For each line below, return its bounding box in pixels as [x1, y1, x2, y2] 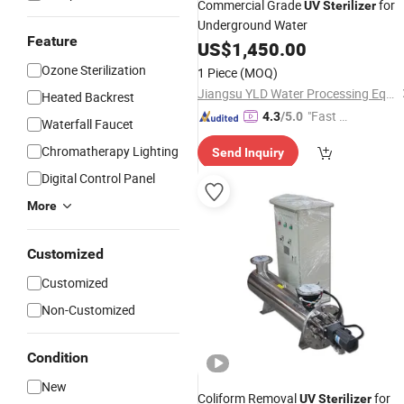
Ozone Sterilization [41, 61, 146, 78]
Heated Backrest [41, 88, 134, 106]
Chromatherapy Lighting [41, 142, 179, 160]
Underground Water [197, 16, 308, 33]
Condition [27, 349, 88, 366]
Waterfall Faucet [41, 115, 133, 133]
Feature [27, 32, 78, 50]
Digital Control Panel [41, 170, 155, 187]
